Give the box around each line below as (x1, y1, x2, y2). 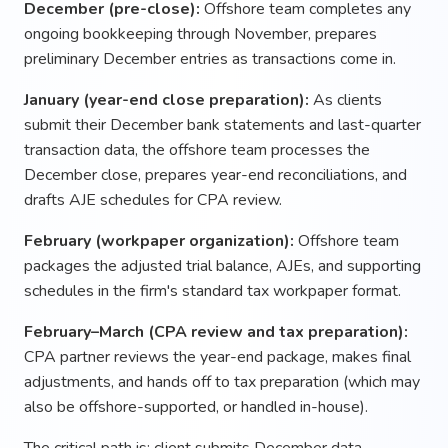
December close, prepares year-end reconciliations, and (24, 163, 407, 186)
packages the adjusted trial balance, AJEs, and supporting (24, 254, 421, 277)
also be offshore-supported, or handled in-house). (24, 395, 368, 418)
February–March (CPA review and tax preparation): (24, 320, 408, 343)
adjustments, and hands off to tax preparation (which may (24, 370, 420, 393)
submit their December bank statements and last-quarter (24, 113, 421, 136)
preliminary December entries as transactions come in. (24, 47, 396, 70)
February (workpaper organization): (24, 229, 294, 252)
